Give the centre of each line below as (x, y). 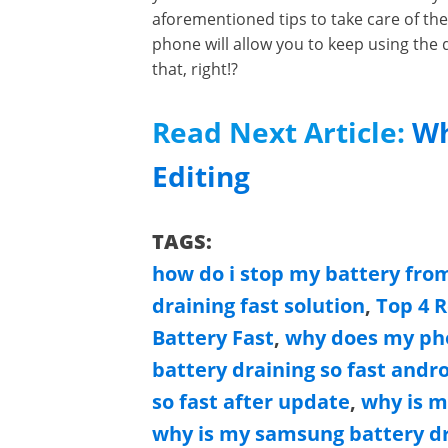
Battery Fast (213, 337)
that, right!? (195, 68)
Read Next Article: (282, 131)
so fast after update (251, 401)
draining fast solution (258, 305)
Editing (201, 175)
